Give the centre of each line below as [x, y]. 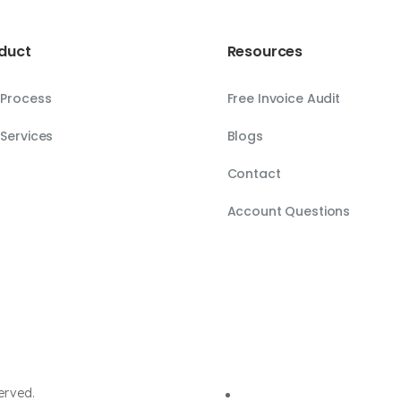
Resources [265, 52]
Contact [254, 174]
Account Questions [289, 212]
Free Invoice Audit [284, 99]
